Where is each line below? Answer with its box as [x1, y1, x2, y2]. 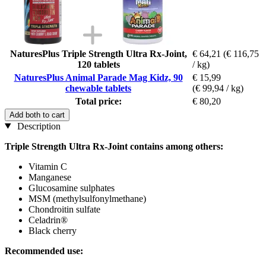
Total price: [75, 96, 122, 106]
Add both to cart [9, 110, 65, 119]
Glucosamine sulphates [28, 182, 115, 193]
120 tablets [77, 59, 120, 69]
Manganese [28, 172, 71, 182]
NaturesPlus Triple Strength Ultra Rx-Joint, [9, 48, 187, 59]
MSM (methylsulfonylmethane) [28, 193, 146, 204]
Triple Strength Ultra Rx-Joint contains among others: [5, 141, 223, 151]
